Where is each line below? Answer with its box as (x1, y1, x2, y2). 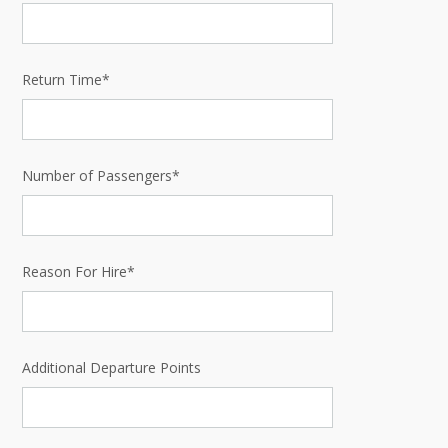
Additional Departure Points (22, 357, 201, 377)
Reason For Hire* (22, 261, 135, 281)
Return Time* (22, 69, 110, 89)
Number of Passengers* (22, 165, 180, 185)
